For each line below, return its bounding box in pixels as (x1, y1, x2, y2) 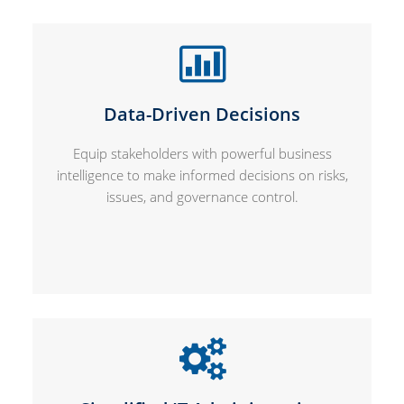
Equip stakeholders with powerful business (72, 143, 332, 162)
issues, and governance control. (106, 187, 298, 206)
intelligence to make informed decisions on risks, (56, 165, 348, 184)
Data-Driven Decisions (104, 101, 300, 126)
